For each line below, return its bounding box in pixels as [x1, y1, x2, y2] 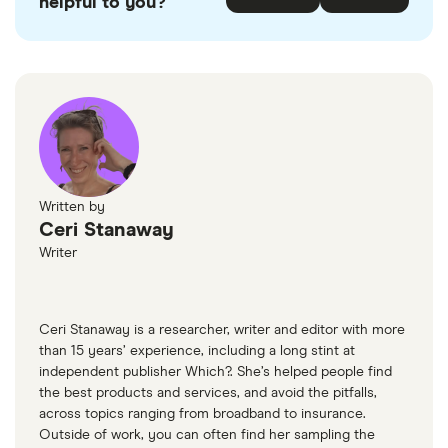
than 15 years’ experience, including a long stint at [39, 344, 355, 359]
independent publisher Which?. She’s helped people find [39, 365, 392, 380]
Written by [39, 200, 105, 215]
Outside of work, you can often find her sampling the [39, 428, 375, 443]
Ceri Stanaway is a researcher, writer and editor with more [39, 323, 405, 338]
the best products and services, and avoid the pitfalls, [39, 386, 377, 401]
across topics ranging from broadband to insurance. [39, 407, 366, 422]
